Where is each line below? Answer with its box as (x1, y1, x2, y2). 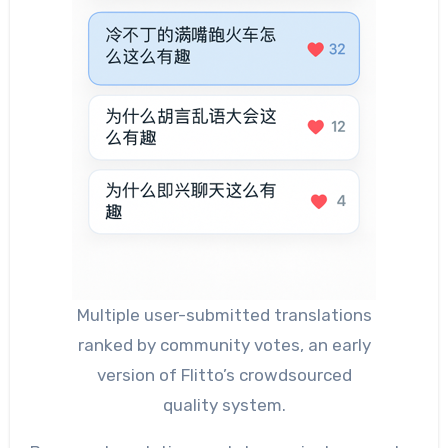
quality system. (162, 394, 286, 415)
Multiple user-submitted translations (76, 304, 372, 325)
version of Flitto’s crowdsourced (96, 364, 352, 385)
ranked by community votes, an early (77, 334, 371, 355)
